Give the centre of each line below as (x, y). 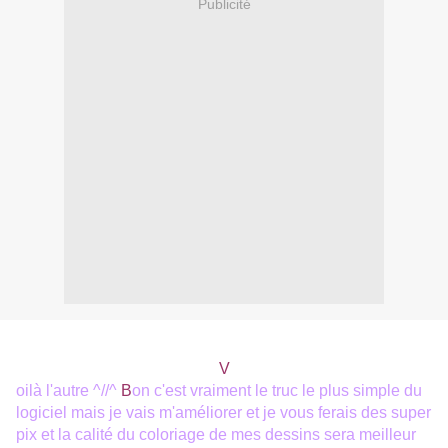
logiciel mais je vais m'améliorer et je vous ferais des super (223, 413)
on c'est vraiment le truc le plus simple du (277, 391)
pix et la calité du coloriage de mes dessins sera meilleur (216, 435)
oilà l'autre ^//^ (68, 391)
